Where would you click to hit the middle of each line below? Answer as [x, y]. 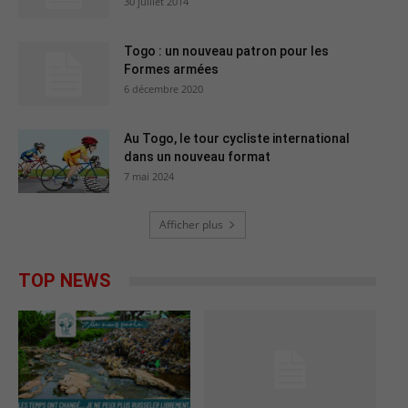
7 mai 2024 [149, 177]
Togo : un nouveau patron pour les [226, 51]
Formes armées [171, 70]
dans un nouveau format [197, 157]
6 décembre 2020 [163, 89]
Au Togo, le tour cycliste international [237, 139]
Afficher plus [191, 225]
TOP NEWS [65, 281]
